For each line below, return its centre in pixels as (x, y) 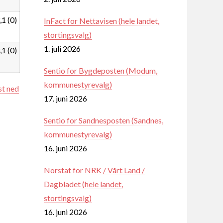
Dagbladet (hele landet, (83, 184)
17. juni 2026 (65, 98)
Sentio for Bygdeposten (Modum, (101, 70)
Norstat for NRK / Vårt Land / (94, 170)
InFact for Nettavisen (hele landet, (102, 20)
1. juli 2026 (62, 48)
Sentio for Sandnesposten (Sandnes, (104, 120)
